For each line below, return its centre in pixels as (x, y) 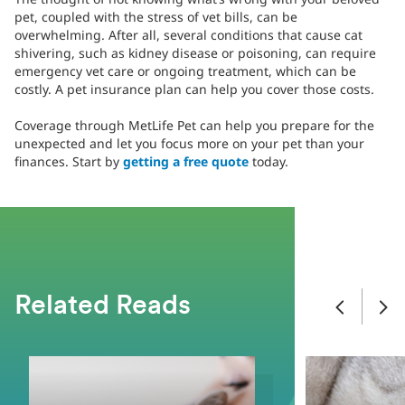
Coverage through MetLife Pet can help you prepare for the (194, 126)
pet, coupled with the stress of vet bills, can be (156, 17)
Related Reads (103, 306)
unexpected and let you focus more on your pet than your (189, 144)
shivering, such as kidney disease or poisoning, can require (195, 53)
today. (268, 162)
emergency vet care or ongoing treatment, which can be (185, 71)
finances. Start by (69, 162)
